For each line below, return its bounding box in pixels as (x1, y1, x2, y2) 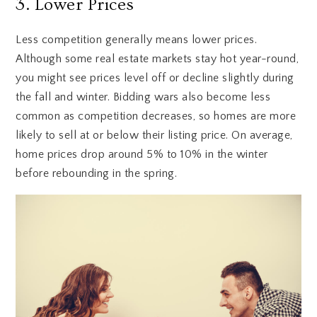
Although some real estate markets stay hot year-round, (16, 52, 299, 65)
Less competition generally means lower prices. (16, 33, 258, 46)
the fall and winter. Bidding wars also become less (16, 90, 271, 103)
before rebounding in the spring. (16, 166, 178, 180)
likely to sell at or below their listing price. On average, (16, 128, 293, 142)
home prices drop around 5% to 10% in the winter (16, 147, 268, 161)
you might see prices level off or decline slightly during (16, 71, 294, 84)
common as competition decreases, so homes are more (16, 109, 296, 122)
